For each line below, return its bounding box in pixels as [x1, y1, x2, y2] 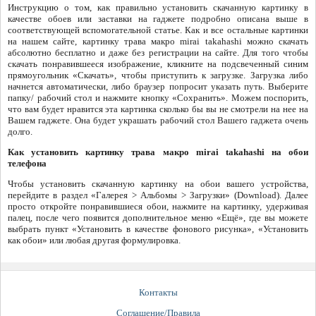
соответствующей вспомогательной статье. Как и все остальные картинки [8, 25, 308, 36]
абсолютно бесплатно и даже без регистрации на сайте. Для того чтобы [8, 47, 308, 59]
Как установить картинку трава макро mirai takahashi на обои [8, 147, 308, 158]
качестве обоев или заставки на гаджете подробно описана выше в [8, 13, 308, 25]
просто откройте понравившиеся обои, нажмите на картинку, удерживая [8, 201, 308, 212]
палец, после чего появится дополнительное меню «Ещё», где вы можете [8, 212, 308, 224]
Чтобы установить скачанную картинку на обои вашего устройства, [8, 178, 308, 190]
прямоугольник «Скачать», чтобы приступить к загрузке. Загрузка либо [8, 70, 308, 81]
